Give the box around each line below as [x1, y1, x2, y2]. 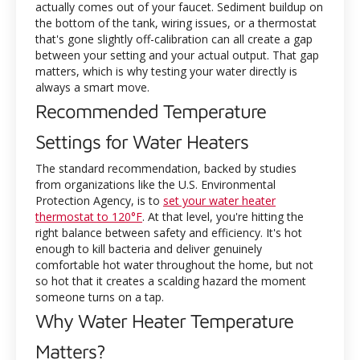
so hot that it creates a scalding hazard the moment [35, 273, 306, 288]
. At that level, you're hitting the [142, 209, 304, 224]
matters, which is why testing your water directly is [35, 63, 297, 79]
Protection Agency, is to [35, 193, 163, 208]
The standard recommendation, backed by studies [35, 161, 297, 176]
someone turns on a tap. [35, 289, 164, 305]
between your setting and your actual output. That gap [35, 47, 319, 63]
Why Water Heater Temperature [35, 309, 293, 332]
